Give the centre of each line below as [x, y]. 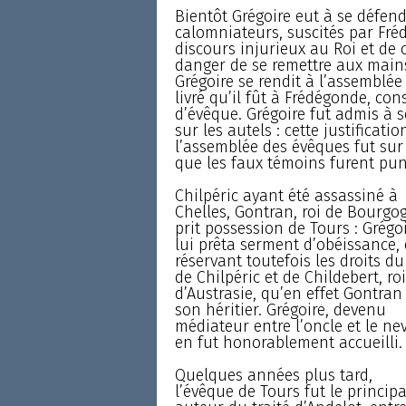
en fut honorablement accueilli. [288, 342]
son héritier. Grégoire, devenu [280, 309]
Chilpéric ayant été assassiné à [286, 195]
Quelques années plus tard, [273, 375]
